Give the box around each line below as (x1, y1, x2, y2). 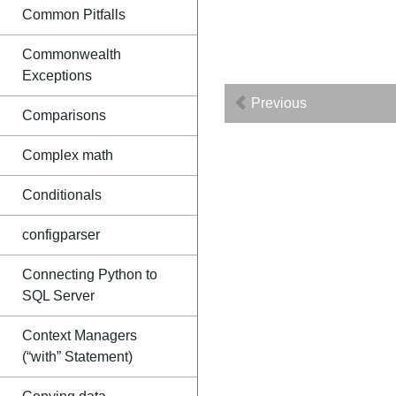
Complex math (22, 148, 113, 163)
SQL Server (22, 288, 95, 303)
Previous (247, 95, 307, 110)
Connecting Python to (22, 267, 157, 282)
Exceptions (22, 68, 92, 83)
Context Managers (22, 328, 137, 343)
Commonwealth (22, 47, 121, 62)
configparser (22, 227, 100, 242)
